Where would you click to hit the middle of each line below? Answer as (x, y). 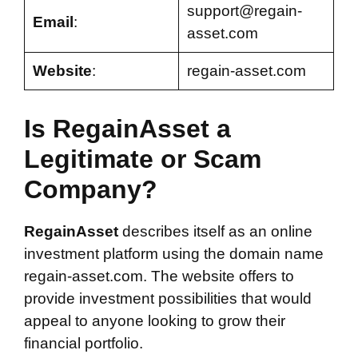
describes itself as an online (217, 231)
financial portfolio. (84, 343)
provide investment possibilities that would (168, 298)
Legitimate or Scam (143, 159)
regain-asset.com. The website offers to (159, 276)
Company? (91, 189)
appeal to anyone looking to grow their (155, 320)
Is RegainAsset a (127, 128)
